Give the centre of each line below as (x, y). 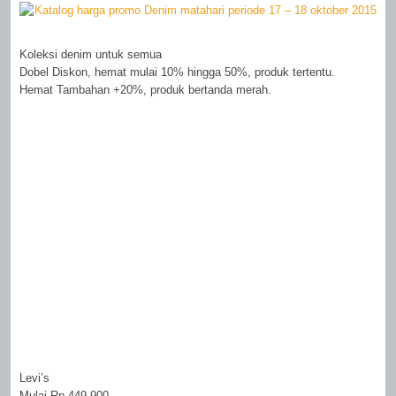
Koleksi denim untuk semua (91, 54)
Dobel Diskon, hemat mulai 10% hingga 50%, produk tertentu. (178, 72)
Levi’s (35, 378)
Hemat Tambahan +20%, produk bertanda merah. (146, 90)
